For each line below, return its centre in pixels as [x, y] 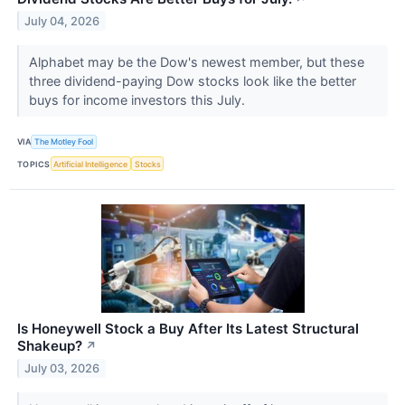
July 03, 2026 [62, 368]
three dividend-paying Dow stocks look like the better [192, 80]
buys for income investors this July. [138, 99]
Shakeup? [50, 346]
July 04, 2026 [62, 21]
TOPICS [34, 164]
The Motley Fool [64, 142]
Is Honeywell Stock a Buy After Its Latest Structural [188, 329]
